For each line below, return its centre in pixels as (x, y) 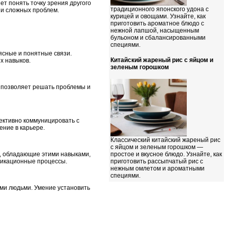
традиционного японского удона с (160, 9)
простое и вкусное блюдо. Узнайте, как (166, 154)
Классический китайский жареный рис (165, 140)
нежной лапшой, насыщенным (155, 31)
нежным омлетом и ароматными (158, 168)
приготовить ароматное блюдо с (157, 24)
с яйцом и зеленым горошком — (157, 147)
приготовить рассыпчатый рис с (157, 161)
